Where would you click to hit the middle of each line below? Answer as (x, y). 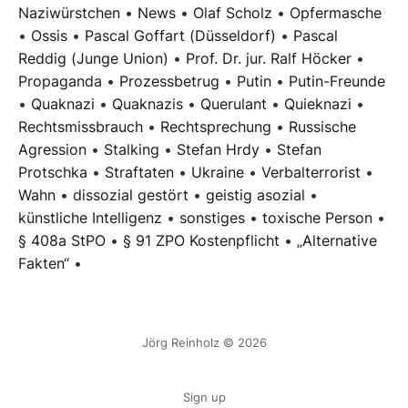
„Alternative (337, 240)
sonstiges (212, 218)
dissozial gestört (131, 195)
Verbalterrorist (311, 172)
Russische (322, 127)
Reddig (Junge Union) (93, 58)
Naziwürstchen (69, 13)
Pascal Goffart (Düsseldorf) (180, 36)
